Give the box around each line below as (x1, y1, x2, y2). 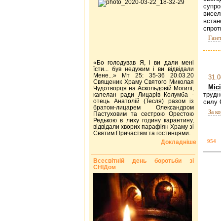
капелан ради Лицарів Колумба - (93, 91, 194, 98)
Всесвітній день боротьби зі (93, 157, 194, 164)
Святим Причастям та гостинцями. (93, 129, 190, 137)
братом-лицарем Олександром (93, 104, 194, 111)
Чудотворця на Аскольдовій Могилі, (93, 84, 194, 92)
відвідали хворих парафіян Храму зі (93, 123, 194, 130)
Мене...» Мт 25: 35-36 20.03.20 (93, 72, 194, 79)
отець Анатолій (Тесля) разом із (93, 97, 194, 105)
